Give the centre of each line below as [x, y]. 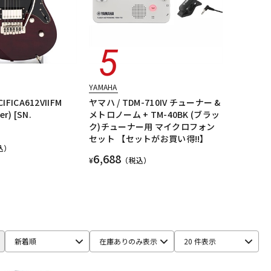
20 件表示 [200, 241]
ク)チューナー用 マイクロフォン [152, 127]
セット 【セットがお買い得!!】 [149, 139]
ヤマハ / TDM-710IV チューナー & [155, 103]
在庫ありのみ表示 [128, 241]
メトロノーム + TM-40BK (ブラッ [155, 115]
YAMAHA [103, 87]
